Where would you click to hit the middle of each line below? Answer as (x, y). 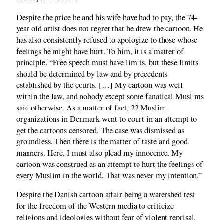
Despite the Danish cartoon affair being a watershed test (106, 195)
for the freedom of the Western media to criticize (95, 206)
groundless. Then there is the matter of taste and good (102, 141)
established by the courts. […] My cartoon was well (99, 85)
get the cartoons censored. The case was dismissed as (100, 130)
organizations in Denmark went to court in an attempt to (107, 119)
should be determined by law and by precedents (92, 73)
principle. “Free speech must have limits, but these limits (107, 62)
